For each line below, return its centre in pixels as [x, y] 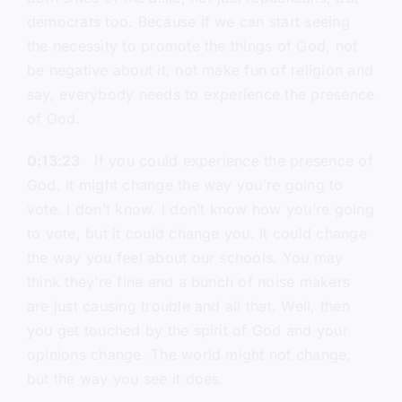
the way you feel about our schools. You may [185, 258]
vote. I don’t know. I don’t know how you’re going [200, 210]
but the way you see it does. [125, 379]
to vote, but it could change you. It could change [197, 234]
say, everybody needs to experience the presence [201, 95]
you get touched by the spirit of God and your [187, 331]
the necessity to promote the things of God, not [192, 46]
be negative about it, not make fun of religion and [200, 70]
